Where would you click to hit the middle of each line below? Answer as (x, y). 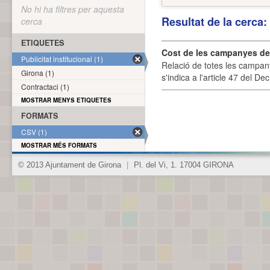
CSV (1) (34, 132)
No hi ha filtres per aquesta (73, 9)
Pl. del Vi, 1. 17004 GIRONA (183, 165)
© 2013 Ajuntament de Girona (71, 165)
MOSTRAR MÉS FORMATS (59, 145)
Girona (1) (38, 73)
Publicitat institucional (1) (62, 59)
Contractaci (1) (45, 86)
